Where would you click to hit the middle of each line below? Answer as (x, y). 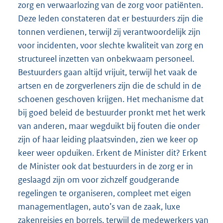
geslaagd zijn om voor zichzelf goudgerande (99, 180)
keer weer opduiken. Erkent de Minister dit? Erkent (112, 153)
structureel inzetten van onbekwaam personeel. (106, 59)
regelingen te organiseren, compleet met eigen (105, 193)
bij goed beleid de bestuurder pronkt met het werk (112, 112)
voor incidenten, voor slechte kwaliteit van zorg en (111, 45)
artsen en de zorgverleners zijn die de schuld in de (110, 86)
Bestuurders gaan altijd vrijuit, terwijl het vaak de (108, 72)
